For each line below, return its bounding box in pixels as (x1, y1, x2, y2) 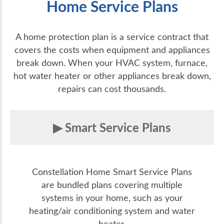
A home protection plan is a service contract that (15, 30, 208, 43)
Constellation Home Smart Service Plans (32, 165, 192, 178)
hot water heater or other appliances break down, (13, 69, 211, 82)
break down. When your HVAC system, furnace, (16, 56, 207, 69)
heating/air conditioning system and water (29, 204, 195, 217)
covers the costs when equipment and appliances (14, 43, 210, 56)
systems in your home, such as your (41, 191, 183, 204)
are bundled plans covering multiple (41, 178, 182, 191)
